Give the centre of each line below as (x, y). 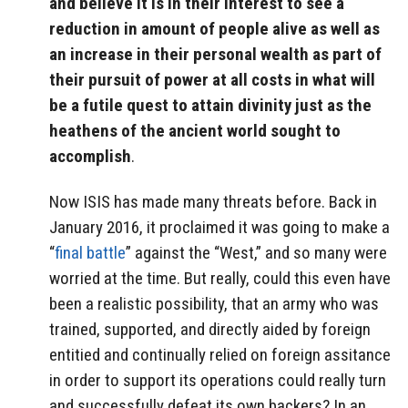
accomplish (90, 156)
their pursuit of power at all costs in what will (212, 79)
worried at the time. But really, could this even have (220, 279)
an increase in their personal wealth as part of (215, 54)
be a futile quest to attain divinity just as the (210, 105)
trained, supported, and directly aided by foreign (210, 330)
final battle (90, 253)
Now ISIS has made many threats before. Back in (213, 202)
